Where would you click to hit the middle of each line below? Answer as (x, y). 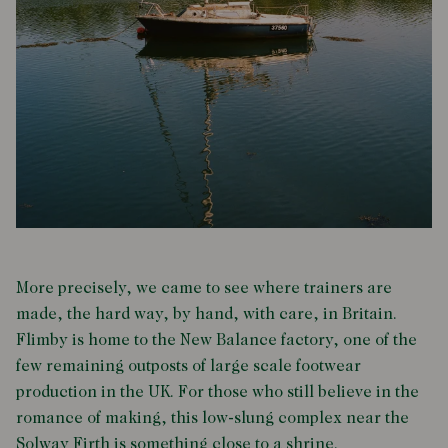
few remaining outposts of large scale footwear (188, 367)
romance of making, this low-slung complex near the (212, 419)
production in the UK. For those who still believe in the (217, 393)
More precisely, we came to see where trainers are (204, 289)
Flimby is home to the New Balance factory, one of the (216, 341)
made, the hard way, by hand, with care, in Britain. (206, 315)
